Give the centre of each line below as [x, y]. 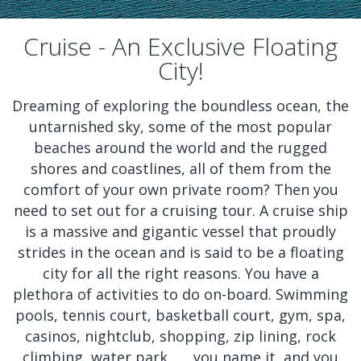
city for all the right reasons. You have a [180, 273]
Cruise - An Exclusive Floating [180, 46]
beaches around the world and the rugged [180, 147]
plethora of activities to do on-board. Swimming [180, 294]
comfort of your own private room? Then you [180, 189]
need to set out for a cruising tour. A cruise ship [180, 210]
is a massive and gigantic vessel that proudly [180, 231]
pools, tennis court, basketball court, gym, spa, [180, 315]
